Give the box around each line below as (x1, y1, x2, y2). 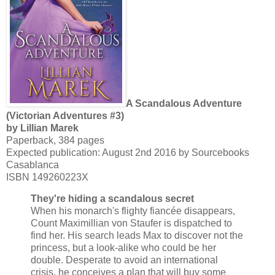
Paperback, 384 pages (6, 134, 104, 145)
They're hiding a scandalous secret (31, 193, 194, 204)
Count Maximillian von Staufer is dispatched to (31, 218, 232, 229)
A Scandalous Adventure (126, 98, 242, 109)
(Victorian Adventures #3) (6, 110, 124, 121)
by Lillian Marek (6, 122, 79, 133)
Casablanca (6, 159, 59, 170)
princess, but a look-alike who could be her (31, 242, 216, 254)
